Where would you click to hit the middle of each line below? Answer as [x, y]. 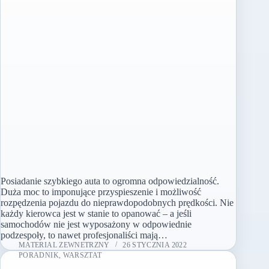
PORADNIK [39, 255]
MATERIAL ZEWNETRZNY [64, 245]
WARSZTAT [82, 255]
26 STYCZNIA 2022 [155, 245]
